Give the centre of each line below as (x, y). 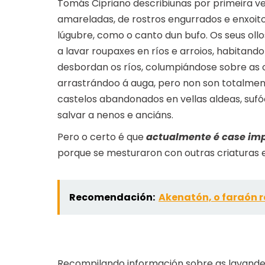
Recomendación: (112, 198)
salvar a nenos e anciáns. (115, 115)
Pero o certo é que (102, 137)
